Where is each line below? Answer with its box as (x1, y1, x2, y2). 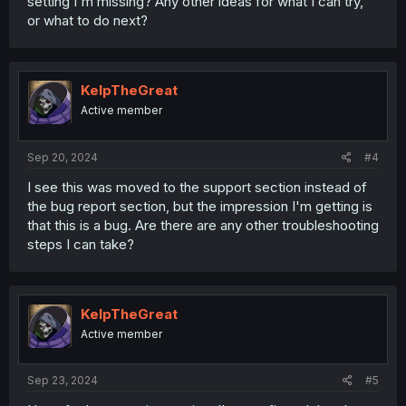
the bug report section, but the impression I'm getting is (27, 197, 372, 215)
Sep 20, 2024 (27, 150, 98, 164)
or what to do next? (27, 12, 148, 29)
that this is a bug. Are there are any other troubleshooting (27, 216, 379, 234)
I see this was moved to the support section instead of (27, 178, 367, 196)
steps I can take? (27, 235, 134, 253)
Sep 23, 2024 (27, 373, 98, 387)
